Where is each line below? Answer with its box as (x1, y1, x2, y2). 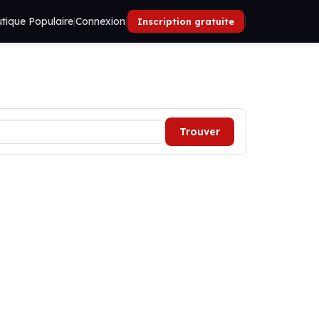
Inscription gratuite (137, 16, 234, 27)
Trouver (179, 125, 220, 138)
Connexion (75, 15, 125, 28)
